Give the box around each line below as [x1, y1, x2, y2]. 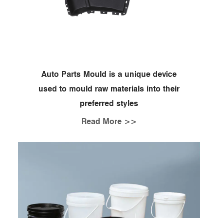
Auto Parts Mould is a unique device [41, 70, 177, 79]
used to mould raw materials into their [38, 84, 180, 93]
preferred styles [80, 99, 138, 108]
